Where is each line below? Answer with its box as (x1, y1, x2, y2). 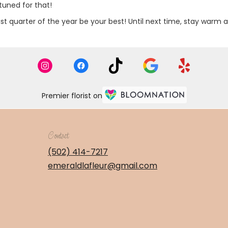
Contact (48, 131, 69, 142)
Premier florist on (41, 90, 102, 101)
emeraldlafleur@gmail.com (48, 160, 157, 172)
